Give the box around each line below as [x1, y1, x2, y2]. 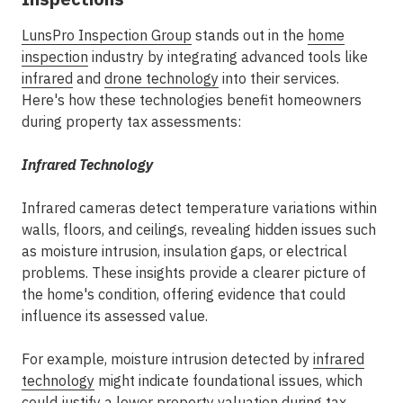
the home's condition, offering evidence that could [22, 285, 345, 303]
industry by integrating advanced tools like [88, 48, 368, 66]
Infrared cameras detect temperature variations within [22, 199, 377, 217]
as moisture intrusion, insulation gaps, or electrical [22, 242, 347, 260]
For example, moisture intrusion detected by [22, 350, 313, 368]
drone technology [104, 69, 219, 87]
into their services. [219, 69, 339, 87]
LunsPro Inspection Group [22, 26, 192, 44]
